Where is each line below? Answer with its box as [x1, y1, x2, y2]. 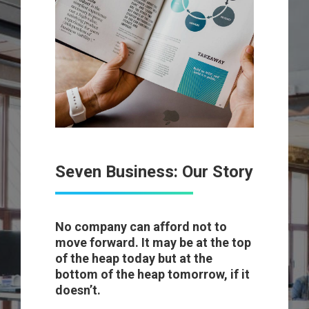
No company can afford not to [55, 219, 227, 234]
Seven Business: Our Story [55, 162, 253, 181]
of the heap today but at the [55, 251, 212, 266]
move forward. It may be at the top [55, 235, 251, 250]
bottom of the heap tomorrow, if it [55, 267, 250, 281]
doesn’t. [55, 283, 101, 297]
